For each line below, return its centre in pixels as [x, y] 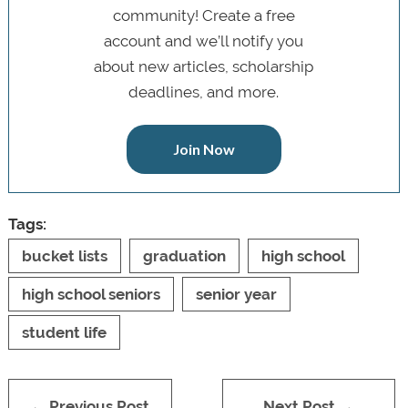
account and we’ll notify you [204, 41]
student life [64, 332]
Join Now [204, 148]
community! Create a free [204, 15]
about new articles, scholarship [204, 66]
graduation [184, 255]
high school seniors [91, 294]
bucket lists [64, 255]
